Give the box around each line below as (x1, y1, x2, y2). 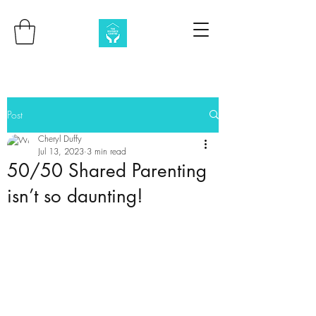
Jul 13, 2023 (38, 145, 84, 157)
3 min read (87, 145, 126, 157)
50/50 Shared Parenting (7, 158, 207, 183)
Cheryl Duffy (38, 132, 82, 145)
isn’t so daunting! (7, 183, 143, 208)
